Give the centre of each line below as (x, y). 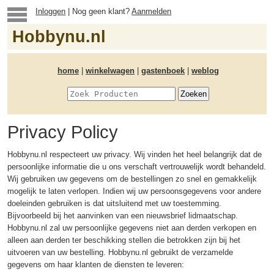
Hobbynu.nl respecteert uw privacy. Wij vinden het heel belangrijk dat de (135, 154)
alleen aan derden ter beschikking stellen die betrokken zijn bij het (124, 240)
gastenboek (163, 71)
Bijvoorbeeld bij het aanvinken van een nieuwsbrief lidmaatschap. (123, 216)
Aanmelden (152, 11)
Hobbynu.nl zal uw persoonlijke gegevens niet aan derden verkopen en (132, 228)
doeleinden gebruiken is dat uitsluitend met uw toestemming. (114, 203)
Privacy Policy (63, 132)
